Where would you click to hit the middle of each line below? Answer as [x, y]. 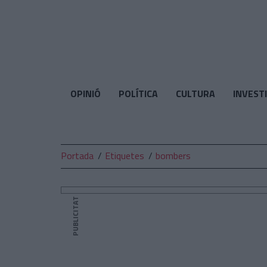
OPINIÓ [85, 94]
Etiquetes [125, 156]
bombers [173, 156]
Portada [77, 156]
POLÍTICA [138, 94]
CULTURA [195, 94]
